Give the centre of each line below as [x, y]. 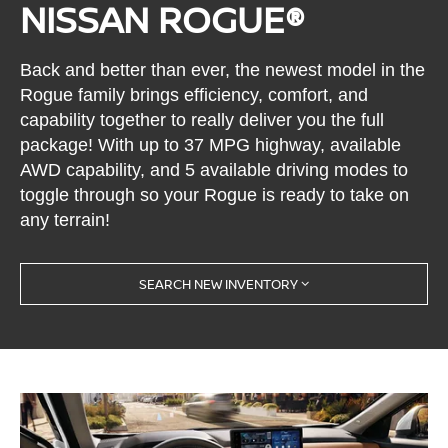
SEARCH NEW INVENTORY [218, 283]
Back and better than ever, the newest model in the [223, 70]
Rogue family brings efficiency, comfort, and [194, 95]
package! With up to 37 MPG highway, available [211, 145]
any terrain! [65, 220]
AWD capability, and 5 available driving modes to [214, 170]
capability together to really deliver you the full [202, 120]
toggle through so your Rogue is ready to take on [215, 195]
